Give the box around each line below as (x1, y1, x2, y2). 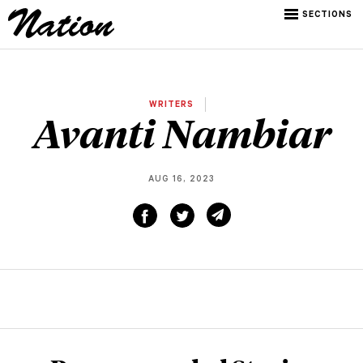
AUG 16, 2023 (148, 175, 215, 185)
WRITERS (149, 100, 197, 110)
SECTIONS (302, 11, 353, 20)
